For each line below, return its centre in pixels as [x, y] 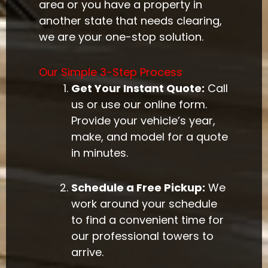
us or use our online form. [139, 104]
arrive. [88, 252]
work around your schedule [144, 204]
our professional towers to [143, 236]
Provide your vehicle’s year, [144, 120]
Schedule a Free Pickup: [138, 188]
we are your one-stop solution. [121, 37]
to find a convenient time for [148, 220]
